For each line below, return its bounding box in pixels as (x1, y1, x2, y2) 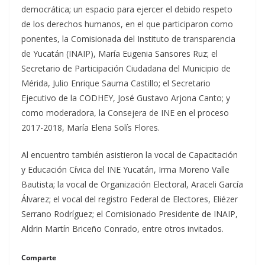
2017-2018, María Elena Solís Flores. (21, 122, 160, 133)
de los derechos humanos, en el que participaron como (21, 18, 233, 30)
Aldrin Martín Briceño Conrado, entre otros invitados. (21, 223, 224, 234)
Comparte (21, 253, 56, 263)
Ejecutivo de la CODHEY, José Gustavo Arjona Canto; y (21, 92, 230, 104)
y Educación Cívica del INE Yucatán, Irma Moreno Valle (21, 164, 230, 175)
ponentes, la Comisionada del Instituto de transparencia (21, 33, 235, 44)
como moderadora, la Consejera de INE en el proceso (21, 107, 229, 118)
